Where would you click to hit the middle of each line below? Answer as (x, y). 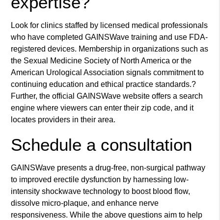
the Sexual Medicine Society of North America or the (101, 61)
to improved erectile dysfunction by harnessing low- (100, 180)
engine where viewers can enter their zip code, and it (102, 108)
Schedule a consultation (102, 145)
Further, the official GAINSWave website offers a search (107, 96)
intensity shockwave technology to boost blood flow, (101, 192)
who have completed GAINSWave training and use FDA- (110, 37)
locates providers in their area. (63, 120)
